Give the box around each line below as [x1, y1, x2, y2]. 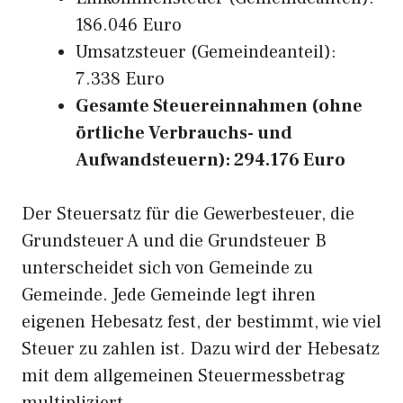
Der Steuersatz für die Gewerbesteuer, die [22, 202, 354, 226]
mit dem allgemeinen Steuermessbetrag [22, 364, 345, 388]
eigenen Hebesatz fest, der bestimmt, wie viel [22, 310, 381, 334]
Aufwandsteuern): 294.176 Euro [76, 148, 345, 172]
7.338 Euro [76, 67, 165, 91]
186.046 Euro [76, 13, 182, 37]
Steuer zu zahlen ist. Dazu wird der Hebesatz [22, 337, 380, 361]
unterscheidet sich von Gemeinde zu [22, 256, 313, 280]
